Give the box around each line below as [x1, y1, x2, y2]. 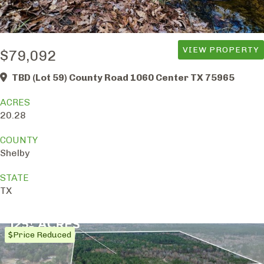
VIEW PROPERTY [183, 45, 259, 55]
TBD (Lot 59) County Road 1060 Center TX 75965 [12, 72, 235, 84]
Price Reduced [13, 230, 71, 240]
